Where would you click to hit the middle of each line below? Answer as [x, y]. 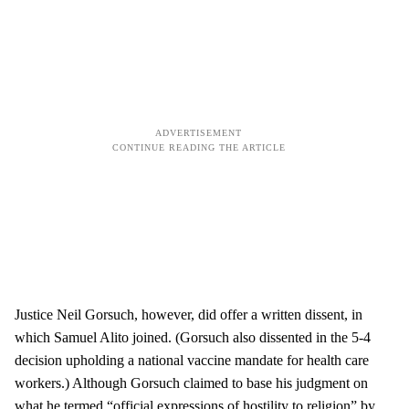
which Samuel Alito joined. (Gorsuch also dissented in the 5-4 [193, 338]
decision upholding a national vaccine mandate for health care [192, 361]
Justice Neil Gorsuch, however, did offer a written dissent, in [189, 315]
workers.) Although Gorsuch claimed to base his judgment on [191, 383]
